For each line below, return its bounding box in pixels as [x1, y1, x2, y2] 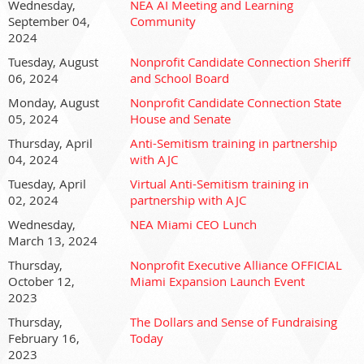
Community [130, 13, 196, 29]
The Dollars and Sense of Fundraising [130, 314, 337, 330]
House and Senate [130, 110, 231, 127]
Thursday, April [8, 135, 93, 151]
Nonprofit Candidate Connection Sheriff [130, 54, 350, 70]
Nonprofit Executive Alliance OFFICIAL [130, 257, 342, 273]
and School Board [130, 70, 229, 86]
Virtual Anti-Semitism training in [130, 175, 309, 192]
